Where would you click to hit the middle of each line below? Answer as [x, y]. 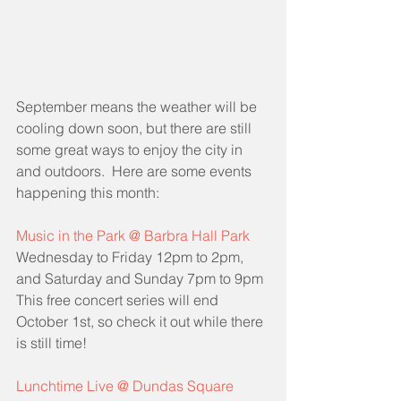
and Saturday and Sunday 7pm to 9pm [140, 278]
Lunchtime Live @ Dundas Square [125, 385]
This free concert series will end [119, 299]
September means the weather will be [138, 106]
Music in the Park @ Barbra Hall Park [133, 235]
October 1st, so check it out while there [141, 321]
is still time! [51, 342]
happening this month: [88, 192]
